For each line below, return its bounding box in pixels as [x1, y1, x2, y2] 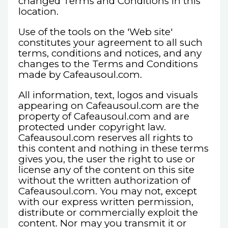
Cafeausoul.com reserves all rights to [18, 131, 193, 144]
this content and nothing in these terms [18, 142, 209, 154]
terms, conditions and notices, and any [18, 47, 202, 59]
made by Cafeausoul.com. [18, 68, 142, 80]
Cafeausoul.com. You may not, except [18, 185, 197, 197]
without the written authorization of [18, 174, 190, 186]
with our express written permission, [18, 195, 193, 208]
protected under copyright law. [18, 121, 166, 133]
